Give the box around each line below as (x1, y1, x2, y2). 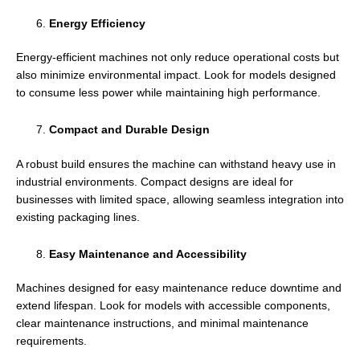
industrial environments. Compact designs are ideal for (16, 175, 293, 188)
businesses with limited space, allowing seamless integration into (16, 193, 344, 206)
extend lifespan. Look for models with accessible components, (16, 300, 330, 313)
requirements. (16, 335, 87, 348)
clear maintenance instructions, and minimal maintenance (16, 317, 309, 330)
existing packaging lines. (16, 211, 140, 223)
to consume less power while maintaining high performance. (16, 87, 321, 100)
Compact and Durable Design (49, 124, 211, 137)
